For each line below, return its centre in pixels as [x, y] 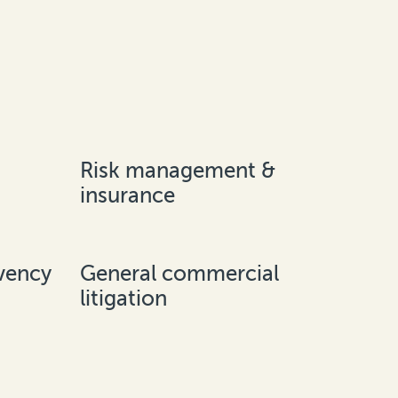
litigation [123, 298]
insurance [127, 195]
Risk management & [178, 171]
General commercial [179, 274]
